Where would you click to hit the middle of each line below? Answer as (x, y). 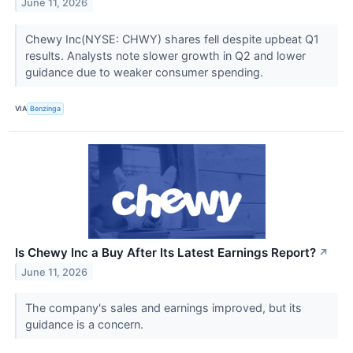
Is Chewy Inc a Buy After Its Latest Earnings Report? (165, 252)
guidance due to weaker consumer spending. (145, 72)
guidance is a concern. (85, 324)
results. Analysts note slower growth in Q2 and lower (165, 55)
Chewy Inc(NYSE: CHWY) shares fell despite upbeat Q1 (172, 39)
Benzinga (46, 109)
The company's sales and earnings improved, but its (163, 307)
